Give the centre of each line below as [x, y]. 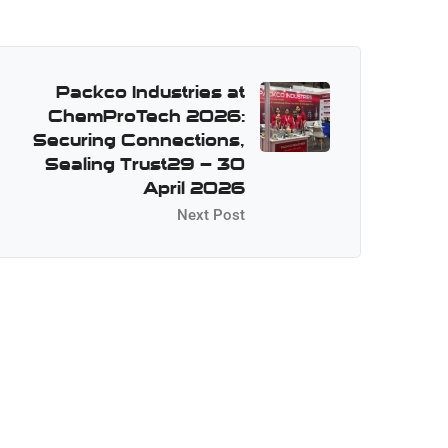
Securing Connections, [139, 140]
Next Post [211, 215]
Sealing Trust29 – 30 [145, 164]
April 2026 [194, 188]
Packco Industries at [150, 92]
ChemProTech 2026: [146, 116]
